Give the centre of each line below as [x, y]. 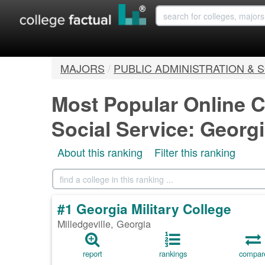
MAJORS [83, 68]
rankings [173, 254]
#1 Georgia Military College [144, 209]
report [92, 254]
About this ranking [100, 152]
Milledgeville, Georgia [104, 224]
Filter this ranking [195, 152]
